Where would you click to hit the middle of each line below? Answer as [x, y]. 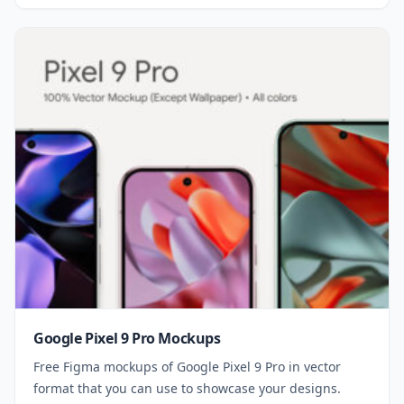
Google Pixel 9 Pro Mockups [127, 338]
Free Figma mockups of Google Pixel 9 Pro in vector [187, 366]
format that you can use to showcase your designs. [187, 388]
